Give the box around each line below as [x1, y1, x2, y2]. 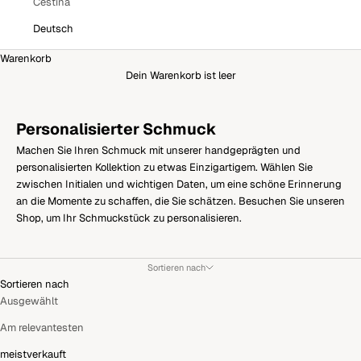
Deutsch [33, 21, 73, 35]
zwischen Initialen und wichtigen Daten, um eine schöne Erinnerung [16, 176, 342, 191]
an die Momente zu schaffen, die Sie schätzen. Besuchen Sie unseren [16, 193, 345, 208]
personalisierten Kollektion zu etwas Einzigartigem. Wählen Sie [16, 160, 313, 174]
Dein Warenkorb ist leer [125, 68, 236, 82]
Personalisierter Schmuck [16, 118, 217, 139]
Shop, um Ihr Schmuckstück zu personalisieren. [16, 210, 242, 225]
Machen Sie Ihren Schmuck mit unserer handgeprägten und [16, 143, 301, 157]
